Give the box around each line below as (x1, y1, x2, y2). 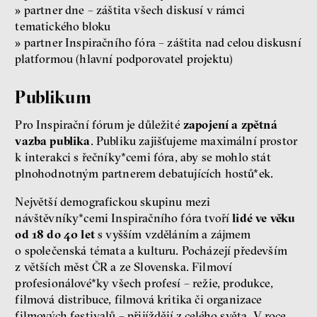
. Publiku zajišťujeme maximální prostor (90, 134, 298, 149)
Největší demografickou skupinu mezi (15, 194, 211, 209)
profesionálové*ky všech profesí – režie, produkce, (15, 275, 273, 290)
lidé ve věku (232, 210, 296, 225)
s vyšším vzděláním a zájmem (94, 226, 251, 241)
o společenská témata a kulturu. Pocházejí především (15, 243, 287, 258)
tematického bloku (15, 19, 111, 34)
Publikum (15, 85, 91, 108)
